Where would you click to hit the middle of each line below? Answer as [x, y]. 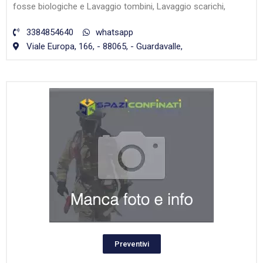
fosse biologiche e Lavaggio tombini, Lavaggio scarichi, [119, 7]
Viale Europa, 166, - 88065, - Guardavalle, [104, 47]
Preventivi [131, 244]
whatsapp [114, 33]
